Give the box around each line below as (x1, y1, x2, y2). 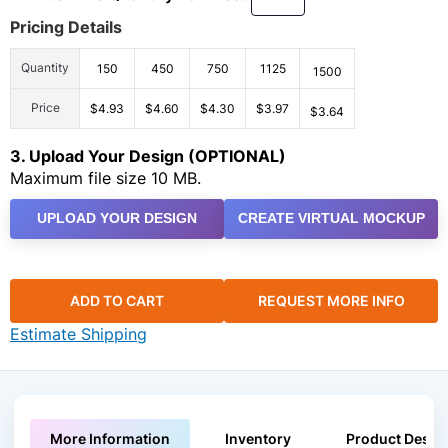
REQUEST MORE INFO (257, 292, 405, 310)
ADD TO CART (70, 292, 164, 310)
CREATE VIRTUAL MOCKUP (237, 210, 425, 227)
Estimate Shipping (10, 324, 147, 345)
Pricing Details (10, 17, 122, 37)
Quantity (21, 60, 69, 75)
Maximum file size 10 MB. (10, 167, 201, 188)
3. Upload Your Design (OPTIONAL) (10, 145, 286, 166)
